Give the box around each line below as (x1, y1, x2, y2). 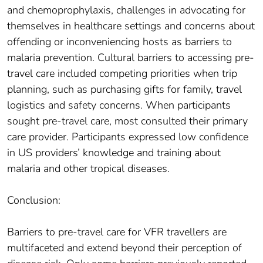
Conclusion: (7, 193, 60, 208)
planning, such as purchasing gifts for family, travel (7, 82, 242, 97)
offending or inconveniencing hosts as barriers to (7, 35, 232, 49)
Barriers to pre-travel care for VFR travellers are (7, 225, 227, 240)
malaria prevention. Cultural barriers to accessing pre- (7, 50, 254, 65)
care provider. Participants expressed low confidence (7, 130, 248, 144)
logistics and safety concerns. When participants (7, 98, 231, 113)
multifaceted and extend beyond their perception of (7, 241, 242, 255)
